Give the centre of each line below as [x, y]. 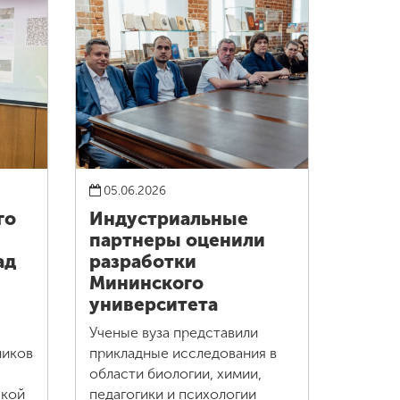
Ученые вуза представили [173, 333]
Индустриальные [168, 219]
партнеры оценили [177, 241]
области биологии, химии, [175, 374]
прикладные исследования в [183, 354]
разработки [142, 262]
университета [153, 305]
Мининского [146, 283]
